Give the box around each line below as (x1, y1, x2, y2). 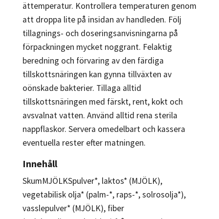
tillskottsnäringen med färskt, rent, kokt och (22, 96, 183, 107)
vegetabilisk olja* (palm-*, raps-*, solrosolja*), (22, 189, 186, 200)
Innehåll (22, 157, 57, 170)
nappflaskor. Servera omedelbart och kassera (22, 123, 185, 134)
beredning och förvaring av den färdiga (22, 55, 164, 66)
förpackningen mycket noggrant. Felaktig (22, 41, 172, 52)
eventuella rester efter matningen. (22, 137, 146, 148)
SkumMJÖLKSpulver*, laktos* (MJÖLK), (22, 175, 162, 186)
